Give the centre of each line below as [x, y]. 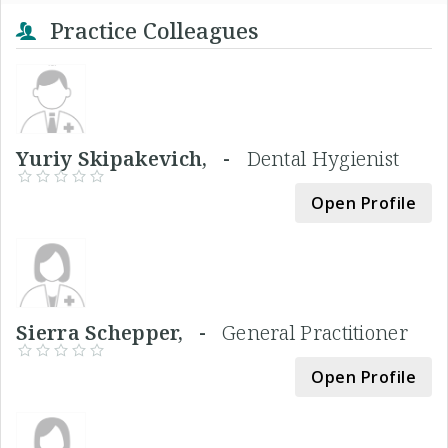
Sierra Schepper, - [119, 332]
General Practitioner [314, 332]
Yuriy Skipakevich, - [131, 158]
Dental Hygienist [323, 158]
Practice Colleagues [151, 29]
